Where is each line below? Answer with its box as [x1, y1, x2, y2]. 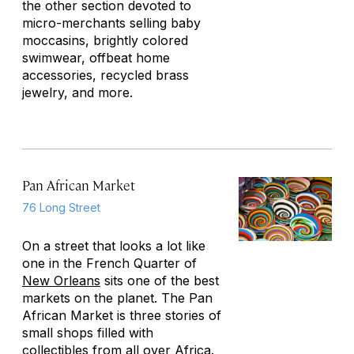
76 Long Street [22, 201, 100, 214]
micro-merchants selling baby [22, 15, 201, 31]
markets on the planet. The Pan [22, 290, 213, 306]
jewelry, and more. [22, 85, 133, 100]
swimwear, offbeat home [22, 50, 170, 66]
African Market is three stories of [22, 307, 221, 323]
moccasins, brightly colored [22, 32, 188, 48]
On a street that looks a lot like [22, 238, 205, 254]
